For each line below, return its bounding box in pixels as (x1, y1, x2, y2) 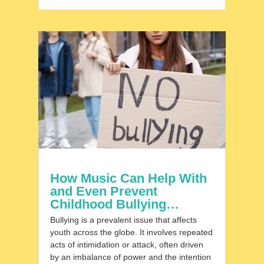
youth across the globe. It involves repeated (49, 227, 213, 237)
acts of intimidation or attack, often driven (49, 240, 203, 250)
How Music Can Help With (49, 171, 207, 186)
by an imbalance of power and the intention (49, 252, 211, 262)
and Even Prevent (49, 184, 157, 199)
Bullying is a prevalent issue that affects (49, 215, 197, 225)
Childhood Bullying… (49, 197, 179, 212)
